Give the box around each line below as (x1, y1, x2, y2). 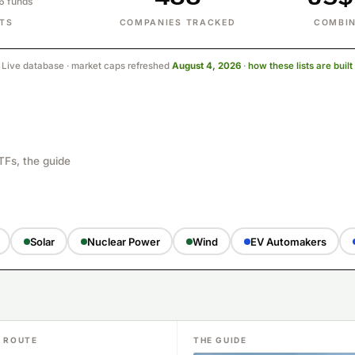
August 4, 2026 (172, 60, 241, 71)
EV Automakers (250, 235, 326, 248)
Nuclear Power (86, 235, 160, 248)
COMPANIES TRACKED (119, 17, 236, 28)
